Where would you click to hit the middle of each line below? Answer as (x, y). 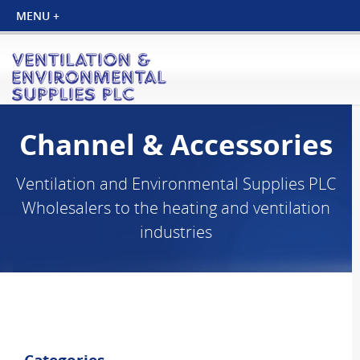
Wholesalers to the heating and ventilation (176, 208)
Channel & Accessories (176, 144)
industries (176, 232)
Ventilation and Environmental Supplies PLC (176, 184)
